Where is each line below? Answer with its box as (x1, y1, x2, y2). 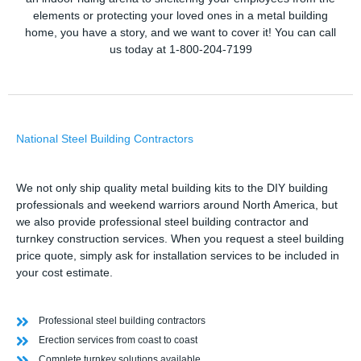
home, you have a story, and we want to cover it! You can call (25, 27, 336, 39)
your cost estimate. (16, 267, 113, 280)
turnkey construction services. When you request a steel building (16, 233, 344, 246)
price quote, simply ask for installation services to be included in (16, 250, 339, 263)
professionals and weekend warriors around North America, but (16, 199, 338, 212)
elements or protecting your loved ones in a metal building (33, 10, 328, 23)
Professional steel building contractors (38, 315, 205, 327)
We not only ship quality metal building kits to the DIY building (16, 182, 328, 195)
